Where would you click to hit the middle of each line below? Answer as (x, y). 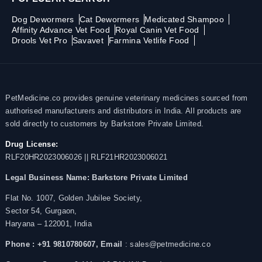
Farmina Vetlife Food (149, 40)
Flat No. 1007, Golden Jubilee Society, (74, 198)
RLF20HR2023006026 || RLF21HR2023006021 (87, 157)
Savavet (88, 40)
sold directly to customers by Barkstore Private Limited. (105, 124)
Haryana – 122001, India (49, 224)
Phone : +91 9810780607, (52, 244)
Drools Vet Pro (39, 40)
